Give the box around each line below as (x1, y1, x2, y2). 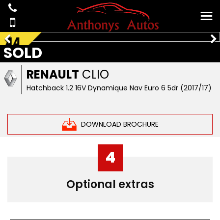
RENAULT (27, 66, 80, 82)
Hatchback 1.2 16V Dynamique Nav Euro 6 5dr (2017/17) (27, 83, 212, 93)
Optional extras (66, 177, 154, 192)
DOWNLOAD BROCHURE (81, 119, 159, 129)
